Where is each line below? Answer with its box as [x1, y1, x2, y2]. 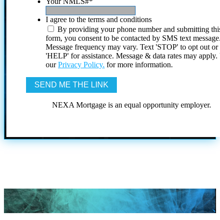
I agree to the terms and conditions [46, 15, 152, 24]
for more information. [105, 60, 173, 69]
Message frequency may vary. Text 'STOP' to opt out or [46, 42, 219, 51]
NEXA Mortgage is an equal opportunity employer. [52, 100, 212, 109]
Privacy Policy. [58, 60, 105, 69]
